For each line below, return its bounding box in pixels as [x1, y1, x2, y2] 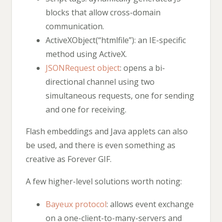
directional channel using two [46, 76, 155, 87]
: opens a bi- [120, 62, 165, 73]
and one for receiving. [46, 104, 126, 115]
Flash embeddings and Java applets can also [26, 125, 188, 137]
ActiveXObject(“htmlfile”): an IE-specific [46, 34, 186, 46]
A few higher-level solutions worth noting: [26, 176, 182, 187]
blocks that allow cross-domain [46, 6, 161, 18]
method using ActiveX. [46, 48, 127, 59]
